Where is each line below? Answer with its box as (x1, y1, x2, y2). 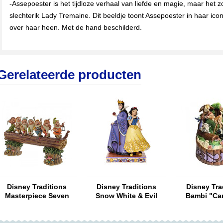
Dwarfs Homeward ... (2, 201, 72, 209)
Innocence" (107, 210, 146, 218)
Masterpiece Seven (4, 192, 69, 200)
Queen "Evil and (99, 201, 154, 209)
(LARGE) (22, 210, 52, 218)
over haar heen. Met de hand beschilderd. (9, 23, 142, 31)
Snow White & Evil (96, 192, 157, 200)
